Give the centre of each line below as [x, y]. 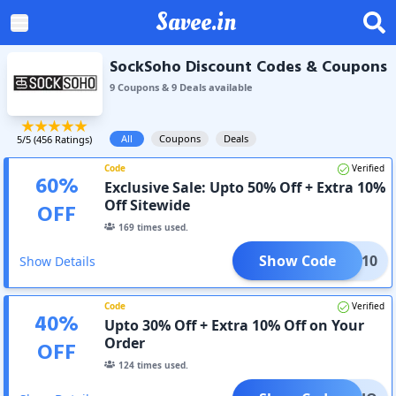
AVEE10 [353, 260]
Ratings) [72, 139]
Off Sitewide [148, 205]
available [229, 87]
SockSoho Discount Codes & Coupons [248, 68]
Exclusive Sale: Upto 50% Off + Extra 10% [245, 187]
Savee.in [196, 22]
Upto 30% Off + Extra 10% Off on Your [235, 325]
